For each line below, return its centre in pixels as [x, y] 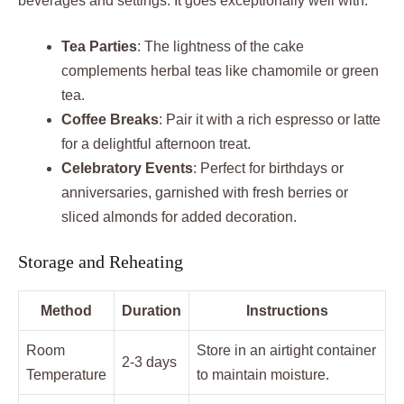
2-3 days [149, 363]
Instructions [287, 311]
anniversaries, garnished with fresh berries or [205, 193]
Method [66, 311]
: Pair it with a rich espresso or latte [270, 120]
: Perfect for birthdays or [268, 169]
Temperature [66, 375]
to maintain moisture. [263, 375]
